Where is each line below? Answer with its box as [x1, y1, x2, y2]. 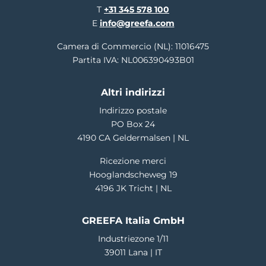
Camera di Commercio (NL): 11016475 [57, 40, 209, 52]
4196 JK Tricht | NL [94, 182, 172, 194]
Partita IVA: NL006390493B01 [72, 54, 194, 65]
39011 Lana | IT [104, 246, 162, 258]
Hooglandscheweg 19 [88, 169, 178, 180]
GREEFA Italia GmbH [81, 214, 185, 226]
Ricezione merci [100, 155, 166, 166]
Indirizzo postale [99, 104, 167, 116]
